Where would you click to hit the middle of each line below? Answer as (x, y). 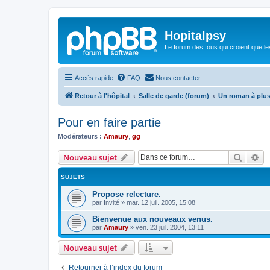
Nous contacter (178, 77)
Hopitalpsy (195, 36)
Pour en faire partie (109, 122)
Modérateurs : (80, 136)
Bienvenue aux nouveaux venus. (152, 219)
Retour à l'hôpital (102, 96)
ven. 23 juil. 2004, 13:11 (170, 227)
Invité (111, 202)
